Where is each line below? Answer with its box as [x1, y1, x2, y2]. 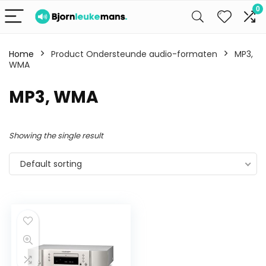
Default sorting [20, 158, 82, 170]
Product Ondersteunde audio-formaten [51, 48, 217, 60]
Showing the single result [9, 130, 103, 141]
